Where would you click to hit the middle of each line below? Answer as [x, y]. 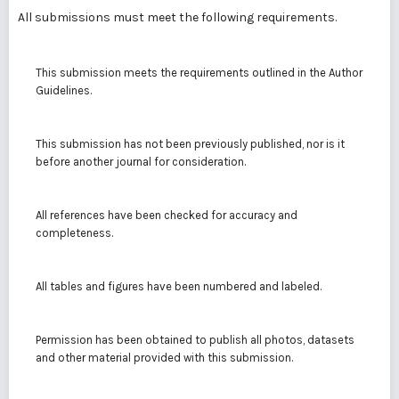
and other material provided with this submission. [164, 358]
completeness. [74, 233]
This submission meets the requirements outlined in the [182, 73]
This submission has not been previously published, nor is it [190, 144]
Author [346, 73]
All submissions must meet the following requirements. [177, 17]
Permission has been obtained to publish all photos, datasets [195, 340]
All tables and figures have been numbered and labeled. [179, 286]
